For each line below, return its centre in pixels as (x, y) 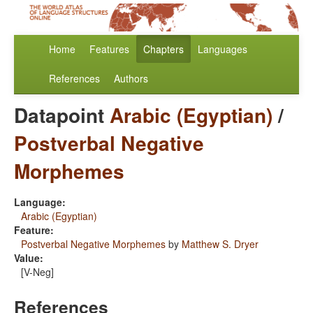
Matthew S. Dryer (220, 244)
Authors (131, 79)
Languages (223, 49)
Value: (29, 258)
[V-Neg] (37, 272)
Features (109, 49)
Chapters (163, 49)
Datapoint (62, 115)
